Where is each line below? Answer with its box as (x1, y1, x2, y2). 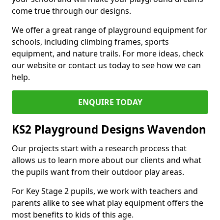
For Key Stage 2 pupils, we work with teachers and (12, 186, 198, 196)
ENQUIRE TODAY (78, 97, 142, 108)
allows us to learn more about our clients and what (12, 155, 201, 165)
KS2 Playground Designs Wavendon (12, 122, 206, 137)
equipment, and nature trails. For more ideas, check (12, 48, 204, 59)
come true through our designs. (12, 5, 131, 16)
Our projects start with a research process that (12, 143, 187, 154)
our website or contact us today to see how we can (12, 60, 201, 71)
